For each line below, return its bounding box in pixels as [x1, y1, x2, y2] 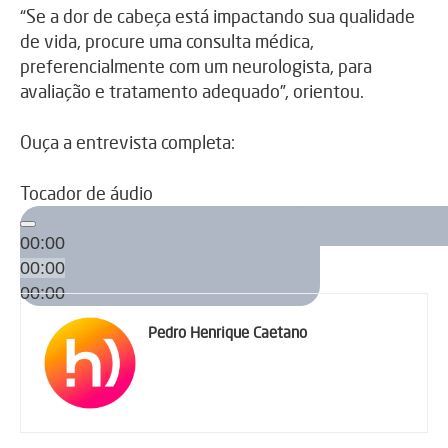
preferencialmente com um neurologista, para [20, 54, 372, 77]
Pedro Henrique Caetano [148, 322, 307, 342]
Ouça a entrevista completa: [20, 130, 235, 153]
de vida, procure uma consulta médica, [20, 29, 314, 52]
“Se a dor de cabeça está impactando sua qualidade [20, 4, 415, 27]
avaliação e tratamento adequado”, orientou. [20, 79, 364, 102]
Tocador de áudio [20, 181, 153, 204]
